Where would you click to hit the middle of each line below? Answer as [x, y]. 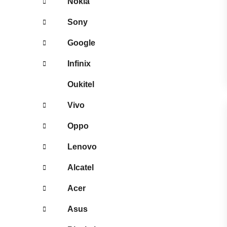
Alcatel [81, 167]
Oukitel [81, 84]
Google [81, 43]
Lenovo [82, 146]
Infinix [79, 63]
